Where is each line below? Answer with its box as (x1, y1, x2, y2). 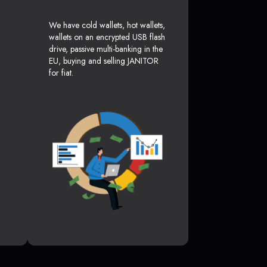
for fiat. (49, 67, 73, 79)
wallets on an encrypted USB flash (49, 31, 165, 44)
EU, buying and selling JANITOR (49, 55, 159, 67)
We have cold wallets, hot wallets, (49, 19, 165, 32)
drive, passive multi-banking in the (49, 43, 163, 55)
